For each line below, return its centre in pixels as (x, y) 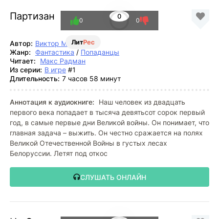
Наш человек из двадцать (141, 102)
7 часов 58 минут (91, 78)
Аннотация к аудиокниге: (52, 102)
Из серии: (26, 70)
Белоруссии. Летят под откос (59, 153)
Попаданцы (100, 52)
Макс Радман (63, 61)
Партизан (32, 16)
